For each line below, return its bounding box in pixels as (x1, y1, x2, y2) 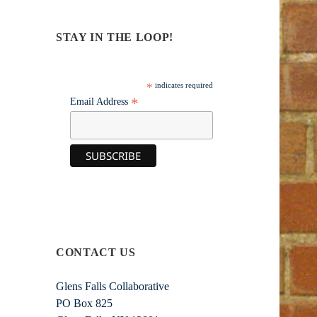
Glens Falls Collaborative (56, 279, 170, 292)
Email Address (70, 96, 132, 108)
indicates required (152, 81, 213, 90)
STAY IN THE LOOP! (56, 31, 173, 44)
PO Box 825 (56, 296, 113, 309)
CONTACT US (56, 246, 136, 258)
